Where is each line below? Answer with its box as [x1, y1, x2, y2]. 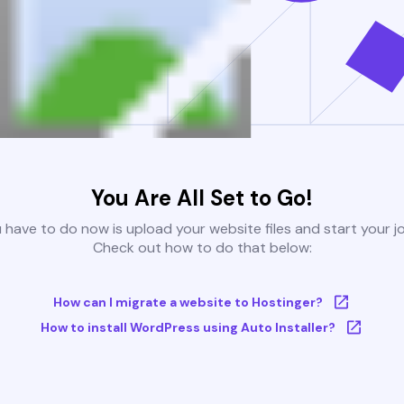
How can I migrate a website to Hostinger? [52, 294, 323, 311]
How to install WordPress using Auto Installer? [40, 319, 335, 336]
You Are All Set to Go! [91, 184, 313, 213]
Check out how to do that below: [92, 238, 312, 258]
